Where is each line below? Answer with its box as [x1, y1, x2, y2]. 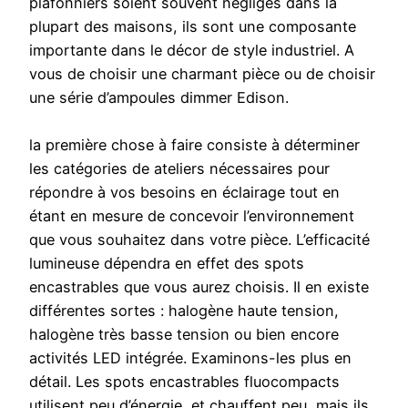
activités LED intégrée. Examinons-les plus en [29, 349, 352, 368]
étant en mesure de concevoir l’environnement [29, 207, 354, 226]
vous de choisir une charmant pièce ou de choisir [29, 65, 375, 84]
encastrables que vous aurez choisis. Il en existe [29, 278, 369, 297]
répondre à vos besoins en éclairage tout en [29, 183, 340, 202]
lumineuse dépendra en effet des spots [29, 254, 304, 273]
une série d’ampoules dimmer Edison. [29, 88, 289, 107]
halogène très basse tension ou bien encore [29, 325, 339, 344]
